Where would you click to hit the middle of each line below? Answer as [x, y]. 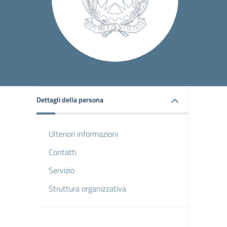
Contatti [63, 152]
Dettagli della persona [70, 100]
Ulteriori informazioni [83, 134]
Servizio [62, 170]
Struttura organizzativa [87, 188]
